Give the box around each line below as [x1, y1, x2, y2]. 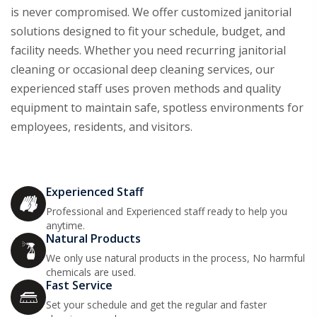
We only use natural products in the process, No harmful [46, 251, 305, 265]
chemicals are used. [46, 265, 136, 279]
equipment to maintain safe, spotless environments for [11, 100, 304, 116]
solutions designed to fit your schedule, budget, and [11, 23, 285, 40]
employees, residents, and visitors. [11, 119, 192, 135]
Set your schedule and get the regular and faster [46, 298, 267, 312]
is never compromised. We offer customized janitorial [11, 4, 292, 21]
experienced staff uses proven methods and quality [11, 81, 281, 97]
